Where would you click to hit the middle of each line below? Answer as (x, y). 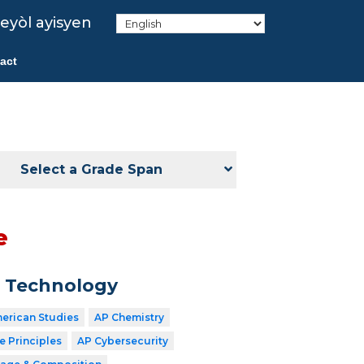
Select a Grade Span (92, 170)
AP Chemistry (129, 318)
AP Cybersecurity (122, 341)
